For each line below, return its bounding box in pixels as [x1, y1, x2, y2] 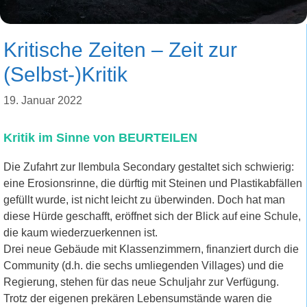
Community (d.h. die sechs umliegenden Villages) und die [3, 259, 284, 271]
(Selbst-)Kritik [3, 62, 127, 86]
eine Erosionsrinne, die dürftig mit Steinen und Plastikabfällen [3, 177, 302, 189]
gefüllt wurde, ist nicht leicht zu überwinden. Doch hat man [3, 193, 285, 206]
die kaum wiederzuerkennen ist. [3, 226, 158, 238]
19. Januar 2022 [3, 94, 82, 106]
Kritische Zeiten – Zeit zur [3, 38, 237, 61]
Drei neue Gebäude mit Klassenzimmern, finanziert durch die [3, 243, 299, 255]
